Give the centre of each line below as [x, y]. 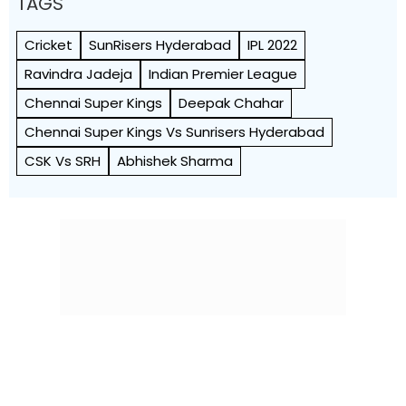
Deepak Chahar [231, 103]
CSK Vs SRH [63, 161]
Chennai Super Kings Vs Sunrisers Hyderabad [174, 132]
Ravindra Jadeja [78, 74]
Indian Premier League [223, 74]
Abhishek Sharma [175, 161]
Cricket [48, 45]
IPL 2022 [272, 45]
